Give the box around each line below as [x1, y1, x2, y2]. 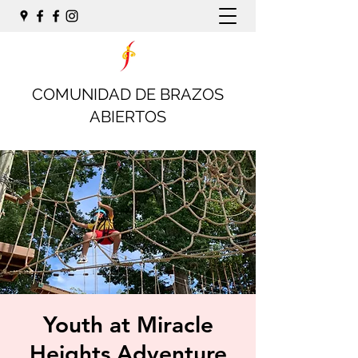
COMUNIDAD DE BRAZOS [32, 85, 224, 104]
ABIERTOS [89, 107, 166, 126]
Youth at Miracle [42, 311, 213, 338]
